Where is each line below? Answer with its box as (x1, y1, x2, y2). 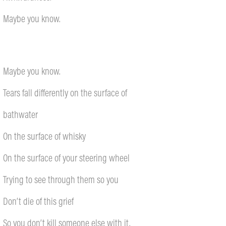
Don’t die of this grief (3, 195, 74, 207)
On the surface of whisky (3, 130, 88, 142)
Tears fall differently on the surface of (3, 86, 128, 99)
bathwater (3, 108, 38, 121)
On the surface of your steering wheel (3, 151, 130, 164)
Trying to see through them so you (3, 173, 119, 186)
